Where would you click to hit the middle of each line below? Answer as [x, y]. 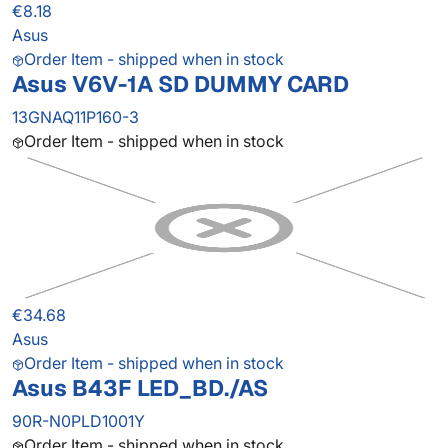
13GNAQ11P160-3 [75, 117]
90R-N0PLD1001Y [78, 421]
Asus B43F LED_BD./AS [140, 388]
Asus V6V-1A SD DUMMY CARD [180, 84]
